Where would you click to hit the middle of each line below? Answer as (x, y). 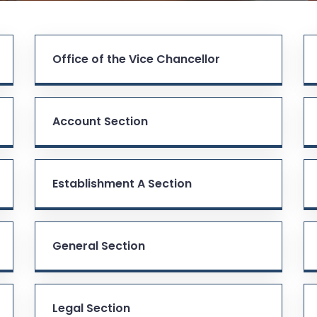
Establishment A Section (122, 183)
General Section (99, 246)
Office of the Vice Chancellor (136, 59)
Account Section (100, 121)
